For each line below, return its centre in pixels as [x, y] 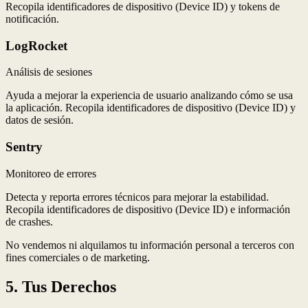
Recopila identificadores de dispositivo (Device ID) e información [148, 209]
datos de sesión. [40, 120]
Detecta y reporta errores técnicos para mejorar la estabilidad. [137, 197]
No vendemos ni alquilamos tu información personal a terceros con [150, 245]
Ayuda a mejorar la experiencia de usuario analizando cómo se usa [149, 96]
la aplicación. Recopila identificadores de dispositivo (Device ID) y [151, 108]
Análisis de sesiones [49, 72]
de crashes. [29, 221]
